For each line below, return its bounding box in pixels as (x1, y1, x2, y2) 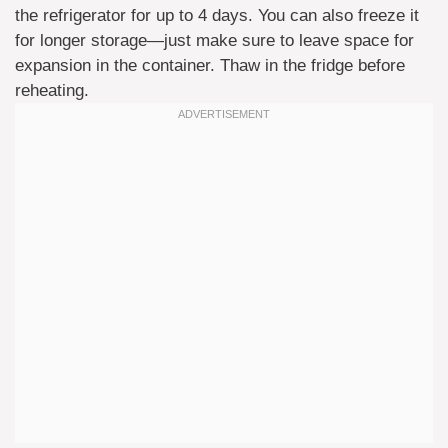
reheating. (15, 81, 89, 100)
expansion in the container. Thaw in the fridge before (15, 56, 405, 75)
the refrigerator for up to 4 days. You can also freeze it (15, 6, 419, 25)
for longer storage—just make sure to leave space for (15, 31, 414, 50)
